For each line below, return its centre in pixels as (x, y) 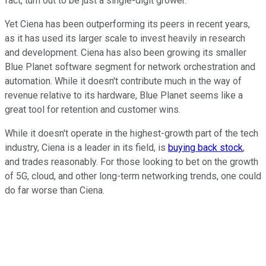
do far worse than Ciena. (55, 191)
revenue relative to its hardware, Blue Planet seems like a (124, 96)
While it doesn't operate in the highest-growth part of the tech (132, 134)
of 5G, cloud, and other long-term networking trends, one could (133, 176)
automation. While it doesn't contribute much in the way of (123, 81)
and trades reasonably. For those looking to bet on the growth (132, 162)
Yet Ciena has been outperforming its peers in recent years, (127, 24)
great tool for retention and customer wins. (93, 110)
